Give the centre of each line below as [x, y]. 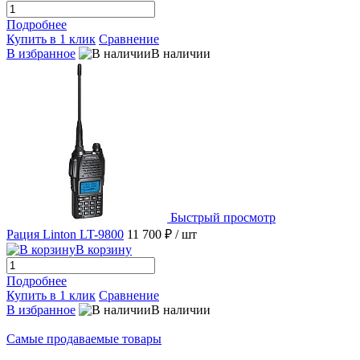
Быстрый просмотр [223, 218]
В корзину [104, 250]
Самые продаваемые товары [84, 339]
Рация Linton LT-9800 [65, 235]
